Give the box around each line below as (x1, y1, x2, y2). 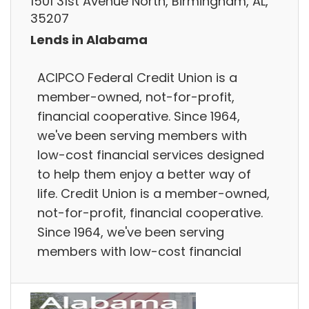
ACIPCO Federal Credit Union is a (37, 68, 237, 86)
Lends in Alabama (30, 31, 148, 49)
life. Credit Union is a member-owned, (37, 184, 270, 202)
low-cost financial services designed (37, 146, 264, 163)
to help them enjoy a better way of (37, 165, 251, 183)
